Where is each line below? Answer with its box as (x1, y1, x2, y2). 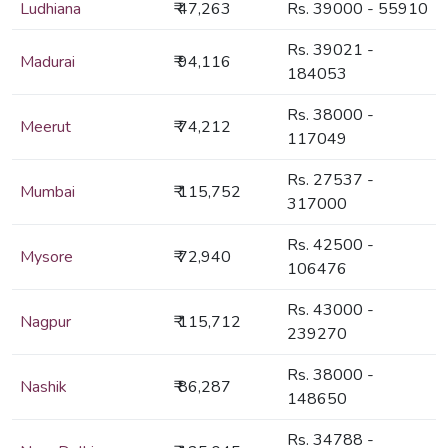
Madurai (20, 51, 75, 74)
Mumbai (20, 181, 75, 204)
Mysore (20, 246, 73, 269)
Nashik (20, 376, 67, 399)
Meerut (20, 116, 71, 139)
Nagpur (20, 311, 71, 334)
